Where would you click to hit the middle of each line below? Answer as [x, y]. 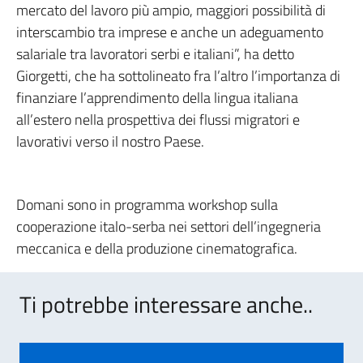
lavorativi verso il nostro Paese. [110, 141]
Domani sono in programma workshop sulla [147, 205]
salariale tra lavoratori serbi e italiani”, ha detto [155, 54]
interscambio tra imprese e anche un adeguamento [170, 32]
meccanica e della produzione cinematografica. [157, 248]
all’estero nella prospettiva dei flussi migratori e [158, 120]
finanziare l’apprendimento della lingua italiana [157, 98]
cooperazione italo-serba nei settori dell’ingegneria [169, 226]
